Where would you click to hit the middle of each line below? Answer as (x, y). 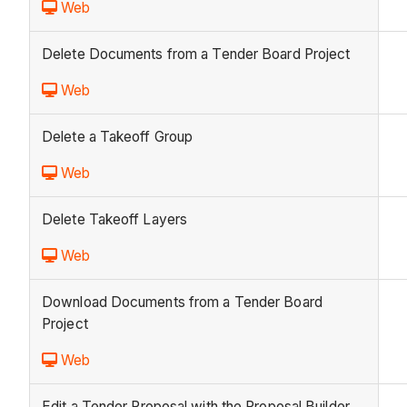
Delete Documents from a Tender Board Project (196, 55)
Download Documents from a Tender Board (182, 303)
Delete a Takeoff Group (118, 137)
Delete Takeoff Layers (115, 220)
